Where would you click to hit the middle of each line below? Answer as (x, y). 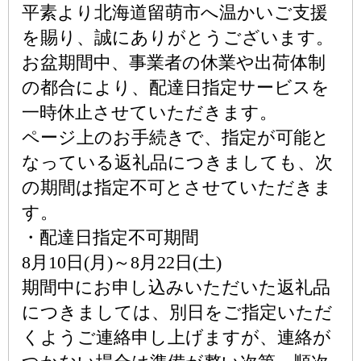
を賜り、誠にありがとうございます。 (178, 37)
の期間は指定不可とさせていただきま (177, 187)
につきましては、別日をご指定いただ (177, 312)
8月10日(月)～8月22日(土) (122, 262)
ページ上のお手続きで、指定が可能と (176, 137)
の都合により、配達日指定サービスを (176, 87)
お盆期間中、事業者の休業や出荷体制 (174, 62)
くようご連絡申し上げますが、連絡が (176, 337)
